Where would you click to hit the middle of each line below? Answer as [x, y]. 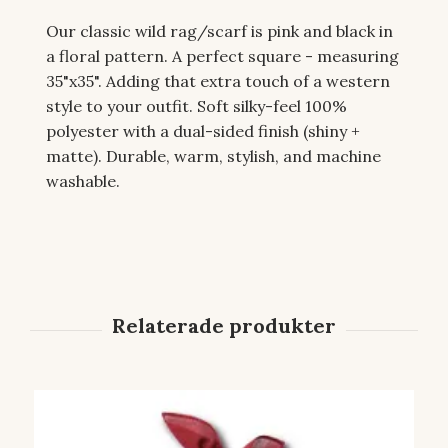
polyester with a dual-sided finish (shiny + [203, 130]
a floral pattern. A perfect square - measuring [222, 55]
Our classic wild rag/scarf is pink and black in [219, 30]
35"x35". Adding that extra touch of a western [218, 80]
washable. [83, 180]
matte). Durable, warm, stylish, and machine [213, 155]
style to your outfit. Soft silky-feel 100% [196, 105]
